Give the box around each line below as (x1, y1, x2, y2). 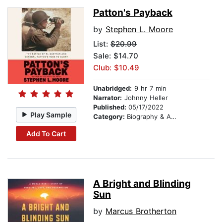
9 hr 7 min (132, 84, 166, 93)
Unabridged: (93, 84, 132, 93)
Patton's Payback (93, 7, 172, 19)
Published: (93, 103, 128, 111)
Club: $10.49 (93, 63, 139, 73)
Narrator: (93, 94, 122, 102)
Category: (93, 112, 127, 121)
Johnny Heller (122, 94, 168, 102)
